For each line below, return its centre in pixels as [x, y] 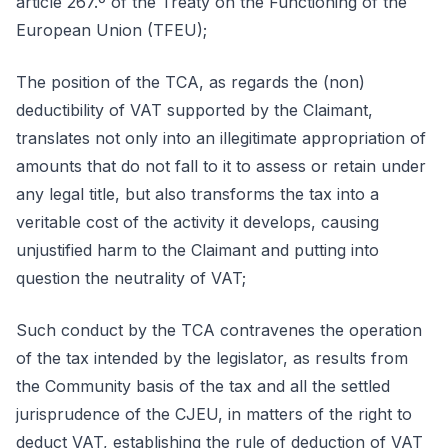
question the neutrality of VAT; [131, 278]
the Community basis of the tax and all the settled [203, 386]
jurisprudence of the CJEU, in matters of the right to [214, 414]
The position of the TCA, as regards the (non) [190, 82]
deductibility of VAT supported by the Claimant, [194, 110]
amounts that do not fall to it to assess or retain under [221, 166]
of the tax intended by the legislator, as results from [212, 358]
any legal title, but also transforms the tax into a [197, 194]
